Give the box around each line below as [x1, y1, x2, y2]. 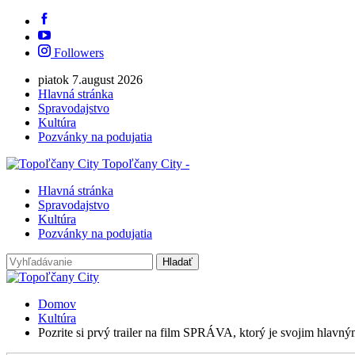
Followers [51, 46, 104, 59]
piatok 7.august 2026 [38, 73, 143, 86]
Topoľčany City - [102, 157, 189, 170]
